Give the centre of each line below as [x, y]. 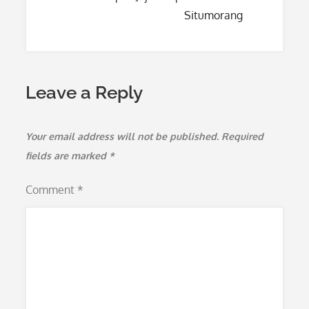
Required [243, 136]
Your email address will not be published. [122, 136]
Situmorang [213, 15]
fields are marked [68, 156]
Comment [52, 190]
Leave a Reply [84, 92]
